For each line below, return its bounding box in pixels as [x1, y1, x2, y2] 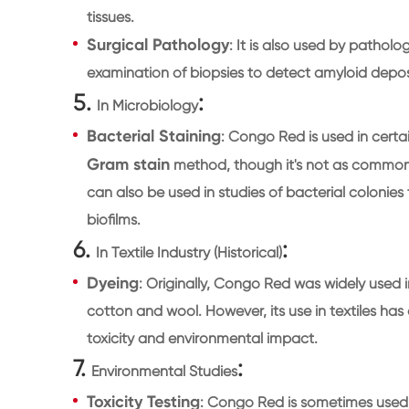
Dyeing [87, 272, 139, 293]
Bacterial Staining [87, 125, 221, 146]
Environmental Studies [91, 362, 237, 380]
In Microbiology [97, 96, 198, 114]
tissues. [87, 7, 134, 26]
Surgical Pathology [87, 34, 229, 55]
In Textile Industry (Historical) [96, 243, 282, 261]
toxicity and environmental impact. [87, 329, 318, 347]
